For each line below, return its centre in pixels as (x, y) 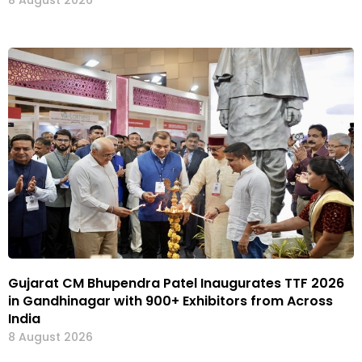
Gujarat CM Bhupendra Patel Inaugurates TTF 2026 (176, 283)
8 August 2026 (51, 337)
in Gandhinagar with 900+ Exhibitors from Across (170, 301)
